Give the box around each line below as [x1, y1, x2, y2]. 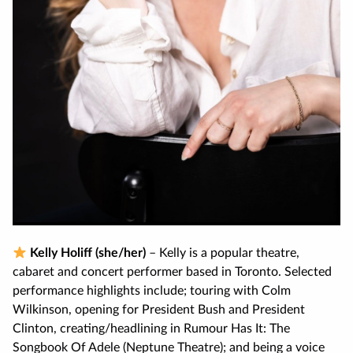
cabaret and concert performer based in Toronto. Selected [13, 266, 332, 279]
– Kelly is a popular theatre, [146, 247, 300, 260]
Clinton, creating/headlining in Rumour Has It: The [13, 322, 290, 336]
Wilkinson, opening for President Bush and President [13, 303, 305, 317]
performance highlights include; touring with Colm [13, 284, 291, 298]
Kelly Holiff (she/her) [27, 247, 147, 260]
